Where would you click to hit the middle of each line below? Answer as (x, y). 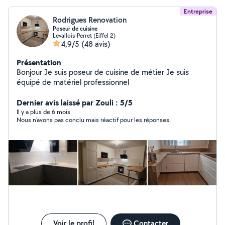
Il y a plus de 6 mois (43, 112)
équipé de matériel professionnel (73, 82)
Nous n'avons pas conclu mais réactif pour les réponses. (94, 120)
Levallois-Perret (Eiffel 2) (84, 35)
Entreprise (198, 11)
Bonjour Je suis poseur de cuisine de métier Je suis (91, 72)
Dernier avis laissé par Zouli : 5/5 (75, 102)
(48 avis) (96, 44)
